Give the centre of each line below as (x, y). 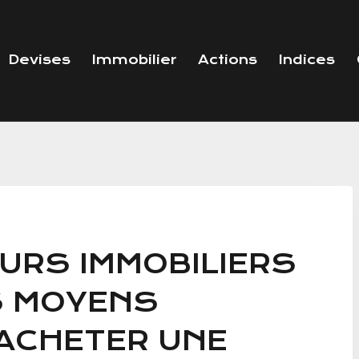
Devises (39, 60)
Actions (227, 60)
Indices (307, 60)
